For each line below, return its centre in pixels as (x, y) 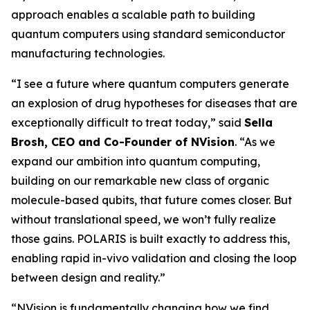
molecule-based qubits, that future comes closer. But (152, 200)
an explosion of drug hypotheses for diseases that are (154, 103)
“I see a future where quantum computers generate (150, 84)
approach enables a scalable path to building (133, 15)
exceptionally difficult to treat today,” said (128, 122)
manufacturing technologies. (88, 53)
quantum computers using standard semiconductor (148, 34)
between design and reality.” (88, 277)
